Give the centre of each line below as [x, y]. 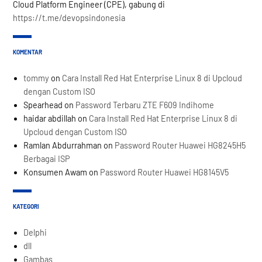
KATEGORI [26, 207]
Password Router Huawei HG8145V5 [165, 173]
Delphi [35, 233]
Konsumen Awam [56, 173]
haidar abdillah [50, 119]
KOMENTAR [28, 52]
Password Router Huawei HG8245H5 [180, 146]
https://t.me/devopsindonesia [69, 18]
